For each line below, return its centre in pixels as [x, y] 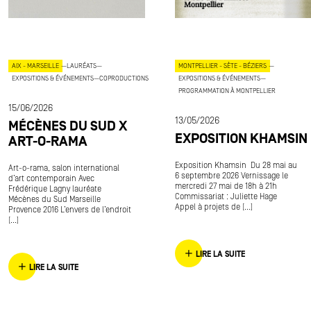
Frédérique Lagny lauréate [55, 189]
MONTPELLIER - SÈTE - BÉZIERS [222, 66]
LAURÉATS [82, 66]
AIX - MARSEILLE [35, 66]
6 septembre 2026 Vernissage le [232, 176]
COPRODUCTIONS [124, 78]
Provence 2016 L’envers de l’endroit [70, 210]
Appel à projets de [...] [214, 207]
